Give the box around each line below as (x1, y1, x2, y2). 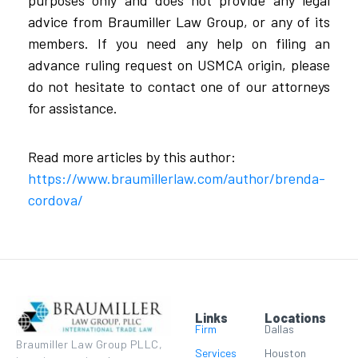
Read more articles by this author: (28, 147, 236, 165)
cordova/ (28, 190, 83, 209)
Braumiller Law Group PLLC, (16, 336, 162, 351)
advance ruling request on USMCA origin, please (28, 55, 330, 74)
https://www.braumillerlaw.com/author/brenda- (28, 169, 325, 187)
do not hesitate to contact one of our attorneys (28, 77, 330, 95)
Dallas (265, 321, 295, 336)
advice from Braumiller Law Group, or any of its (28, 12, 330, 30)
